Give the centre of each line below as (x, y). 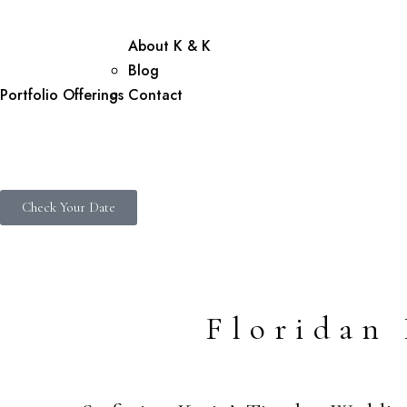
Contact (155, 95)
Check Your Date (69, 207)
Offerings (93, 95)
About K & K (169, 46)
